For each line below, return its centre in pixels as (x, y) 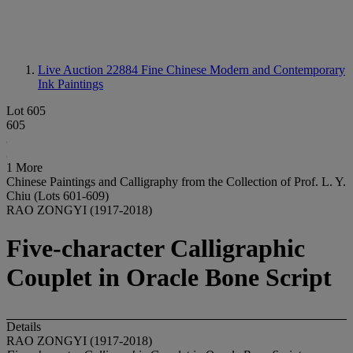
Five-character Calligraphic (156, 249)
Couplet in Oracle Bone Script (169, 278)
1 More (24, 167)
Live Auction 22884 (89, 70)
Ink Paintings (71, 84)
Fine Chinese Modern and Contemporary (243, 70)
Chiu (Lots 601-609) (58, 196)
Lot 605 (26, 111)
